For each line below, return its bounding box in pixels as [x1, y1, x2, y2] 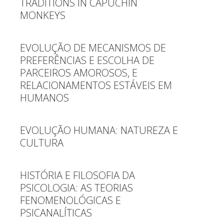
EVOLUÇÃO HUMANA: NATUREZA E [20, 123, 178, 137]
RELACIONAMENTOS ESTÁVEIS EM [20, 78, 172, 92]
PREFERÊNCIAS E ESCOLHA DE [20, 53, 154, 67]
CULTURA [20, 136, 63, 149]
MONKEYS [20, 8, 65, 22]
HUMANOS [20, 91, 69, 104]
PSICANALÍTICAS [20, 206, 92, 219]
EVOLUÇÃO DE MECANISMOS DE [20, 41, 166, 54]
